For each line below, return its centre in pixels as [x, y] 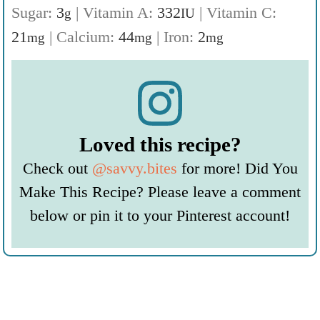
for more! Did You [237, 168]
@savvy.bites [134, 168]
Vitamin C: [241, 12]
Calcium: [87, 36]
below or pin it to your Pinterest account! [160, 215]
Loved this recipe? [160, 144]
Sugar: [34, 12]
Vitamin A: [120, 12]
